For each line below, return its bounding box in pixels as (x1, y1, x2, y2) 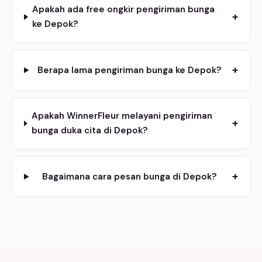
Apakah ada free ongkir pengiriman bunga (32, 4, 215, 16)
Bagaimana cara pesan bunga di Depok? (42, 170, 217, 182)
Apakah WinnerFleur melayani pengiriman (31, 110, 212, 122)
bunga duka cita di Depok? (31, 125, 148, 137)
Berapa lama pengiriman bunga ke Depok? (37, 64, 222, 76)
